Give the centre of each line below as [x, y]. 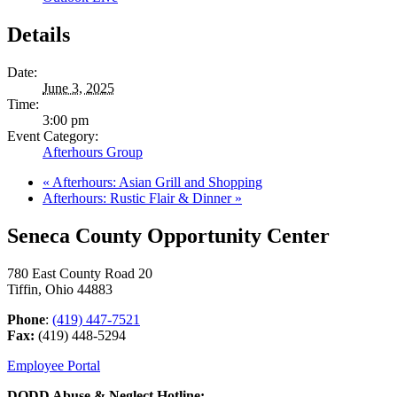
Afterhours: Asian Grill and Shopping [156, 183]
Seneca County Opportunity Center [168, 236]
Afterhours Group [93, 152]
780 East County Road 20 [80, 274]
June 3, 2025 [78, 89]
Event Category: [53, 136]
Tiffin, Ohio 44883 [60, 290]
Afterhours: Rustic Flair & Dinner [139, 198]
